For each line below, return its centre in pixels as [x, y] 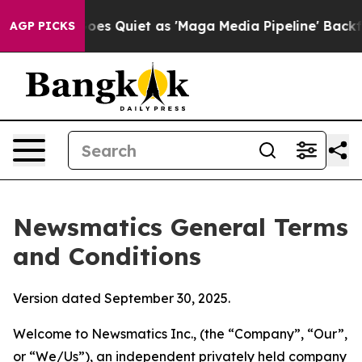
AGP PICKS [42, 26]
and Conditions [107, 256]
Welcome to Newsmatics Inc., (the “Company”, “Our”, [180, 334]
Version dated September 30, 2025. [122, 298]
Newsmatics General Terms [181, 227]
